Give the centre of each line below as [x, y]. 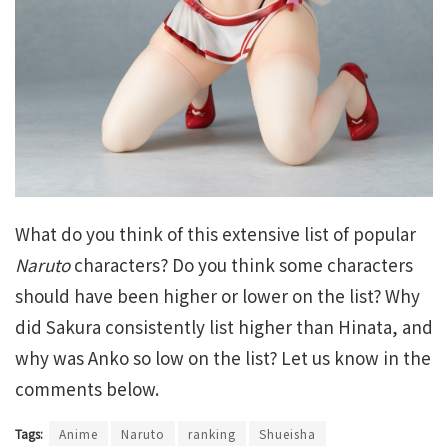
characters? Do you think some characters [241, 264]
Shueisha [287, 433]
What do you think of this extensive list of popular [215, 233]
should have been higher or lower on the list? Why [217, 295]
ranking [212, 433]
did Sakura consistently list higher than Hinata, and [224, 326]
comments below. [87, 388]
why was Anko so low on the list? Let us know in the [223, 357]
